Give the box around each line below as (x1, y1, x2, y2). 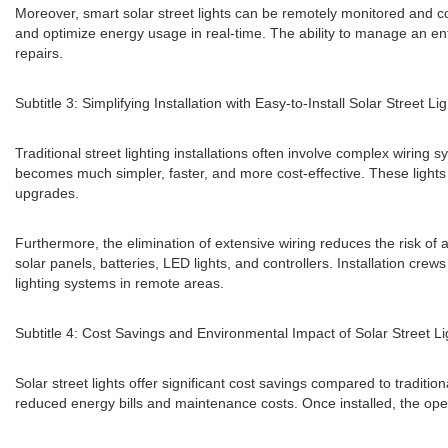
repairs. (15, 45, 63, 61)
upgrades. (15, 185, 79, 201)
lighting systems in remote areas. (15, 275, 224, 291)
